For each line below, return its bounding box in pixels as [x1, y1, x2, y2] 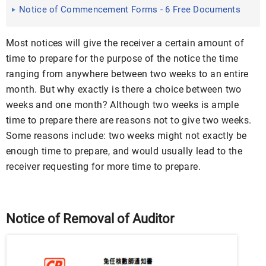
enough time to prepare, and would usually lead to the [6, 145, 243, 157]
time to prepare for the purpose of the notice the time [6, 53, 239, 64]
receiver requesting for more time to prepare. [6, 161, 201, 172]
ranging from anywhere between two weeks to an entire [6, 68, 249, 80]
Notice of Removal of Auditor [6, 211, 174, 226]
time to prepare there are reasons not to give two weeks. [6, 115, 252, 126]
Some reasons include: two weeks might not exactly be [6, 130, 247, 141]
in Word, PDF [19, 18, 72, 29]
